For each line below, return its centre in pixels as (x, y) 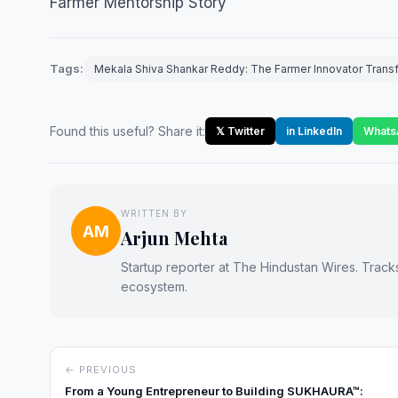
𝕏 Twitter (240, 131)
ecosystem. (154, 287)
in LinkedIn (314, 131)
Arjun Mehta (174, 238)
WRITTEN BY (154, 213)
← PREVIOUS (101, 370)
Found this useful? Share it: (127, 131)
